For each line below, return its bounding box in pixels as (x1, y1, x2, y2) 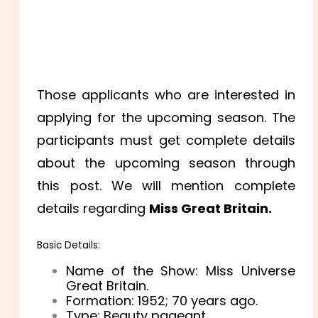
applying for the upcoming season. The (37, 109, 295, 127)
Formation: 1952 (66, 292, 166, 310)
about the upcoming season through (37, 154, 295, 172)
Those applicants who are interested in (37, 86, 295, 104)
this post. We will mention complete (37, 177, 295, 195)
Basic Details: (37, 238, 101, 253)
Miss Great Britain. (149, 199, 273, 218)
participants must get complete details (37, 131, 295, 150)
